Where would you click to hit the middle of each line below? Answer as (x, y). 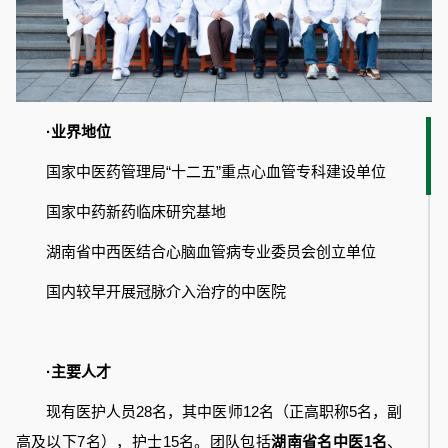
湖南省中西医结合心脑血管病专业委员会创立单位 (210, 251)
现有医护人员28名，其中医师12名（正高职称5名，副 (224, 411)
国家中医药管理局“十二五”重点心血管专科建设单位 (215, 171)
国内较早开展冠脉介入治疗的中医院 (165, 291)
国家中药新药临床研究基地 (135, 211)
